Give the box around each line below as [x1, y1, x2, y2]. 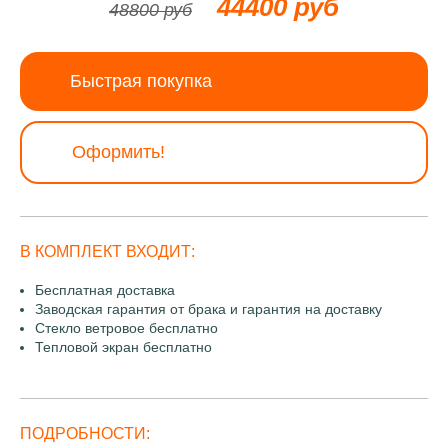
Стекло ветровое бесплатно [35, 320, 218, 336]
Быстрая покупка [70, 71, 212, 91]
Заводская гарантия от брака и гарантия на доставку [35, 301, 382, 317]
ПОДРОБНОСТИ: [20, 425, 150, 442]
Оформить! [72, 142, 165, 162]
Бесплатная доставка [35, 282, 175, 298]
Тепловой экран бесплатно [35, 339, 212, 355]
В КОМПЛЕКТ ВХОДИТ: [20, 243, 195, 260]
